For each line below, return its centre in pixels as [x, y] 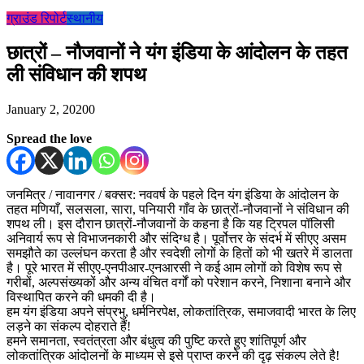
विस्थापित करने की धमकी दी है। [81, 297]
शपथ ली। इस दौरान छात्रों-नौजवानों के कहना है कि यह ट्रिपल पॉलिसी [171, 223]
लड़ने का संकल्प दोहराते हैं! [69, 326]
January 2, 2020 [48, 109]
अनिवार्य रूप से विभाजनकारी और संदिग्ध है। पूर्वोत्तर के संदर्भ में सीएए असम [176, 238]
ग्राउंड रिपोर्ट [37, 18]
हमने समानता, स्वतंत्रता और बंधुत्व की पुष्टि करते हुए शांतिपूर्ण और [156, 340]
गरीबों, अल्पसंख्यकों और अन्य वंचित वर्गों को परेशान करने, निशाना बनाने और [179, 282]
